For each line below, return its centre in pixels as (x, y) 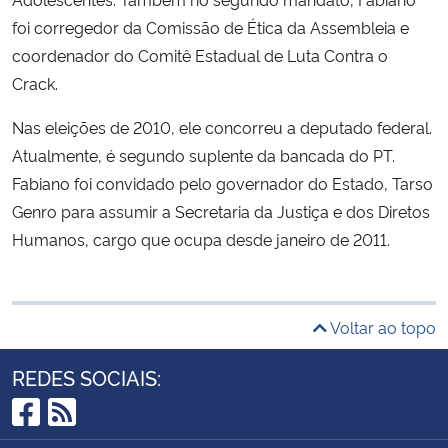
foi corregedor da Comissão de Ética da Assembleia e (210, 26)
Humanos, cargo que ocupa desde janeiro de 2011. (201, 238)
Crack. (35, 82)
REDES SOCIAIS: (86, 376)
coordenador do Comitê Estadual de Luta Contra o (200, 54)
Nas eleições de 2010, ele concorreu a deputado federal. (222, 126)
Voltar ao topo (381, 326)
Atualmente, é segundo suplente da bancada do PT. (203, 154)
